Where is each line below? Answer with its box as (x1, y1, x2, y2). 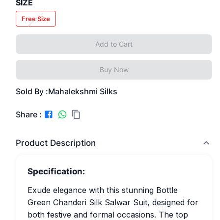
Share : (16, 109, 42, 119)
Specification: (27, 166, 85, 176)
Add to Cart (95, 40, 133, 48)
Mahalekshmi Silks (48, 86, 117, 96)
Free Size (22, 14, 50, 23)
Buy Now (99, 65, 129, 74)
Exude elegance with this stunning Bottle (27, 185, 178, 195)
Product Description (16, 138, 96, 148)
